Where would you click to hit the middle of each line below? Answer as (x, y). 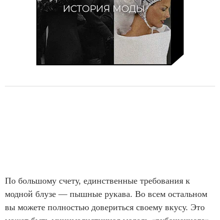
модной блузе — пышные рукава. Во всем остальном (106, 194)
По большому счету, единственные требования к (97, 181)
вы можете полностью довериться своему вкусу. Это (105, 207)
